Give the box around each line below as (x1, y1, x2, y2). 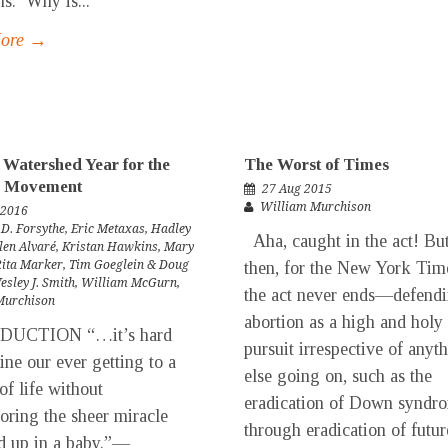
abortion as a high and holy (244, 311, 443, 332)
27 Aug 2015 (262, 181, 332, 196)
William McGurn (81, 275, 177, 290)
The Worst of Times (244, 154, 389, 174)
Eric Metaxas (71, 221, 145, 236)
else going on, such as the (244, 365, 432, 386)
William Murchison (260, 199, 371, 214)
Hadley (151, 221, 191, 236)
